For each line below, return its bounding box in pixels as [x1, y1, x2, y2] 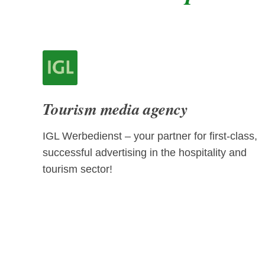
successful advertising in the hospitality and [43, 147, 247, 159]
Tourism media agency [43, 97, 188, 120]
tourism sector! [43, 163, 112, 176]
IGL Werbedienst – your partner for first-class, [43, 130, 257, 143]
